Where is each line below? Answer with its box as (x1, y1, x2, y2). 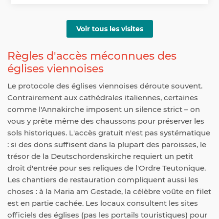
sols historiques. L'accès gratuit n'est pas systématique (7, 128, 210, 138)
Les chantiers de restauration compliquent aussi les (7, 175, 198, 185)
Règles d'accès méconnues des (7, 49, 176, 63)
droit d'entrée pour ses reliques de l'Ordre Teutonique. (7, 163, 206, 173)
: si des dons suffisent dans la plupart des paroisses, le (7, 140, 206, 150)
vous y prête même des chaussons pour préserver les (7, 116, 204, 126)
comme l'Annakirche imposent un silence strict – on (7, 105, 200, 114)
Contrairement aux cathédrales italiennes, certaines (7, 93, 198, 103)
